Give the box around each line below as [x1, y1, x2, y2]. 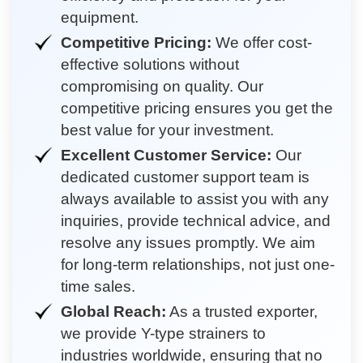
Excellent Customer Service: [61, 146, 271, 164]
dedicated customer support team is [61, 168, 310, 186]
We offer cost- [211, 33, 312, 51]
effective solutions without [61, 55, 239, 73]
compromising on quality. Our [61, 77, 263, 95]
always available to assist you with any [61, 190, 329, 207]
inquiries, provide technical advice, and [61, 211, 331, 229]
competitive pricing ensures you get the [61, 99, 333, 117]
